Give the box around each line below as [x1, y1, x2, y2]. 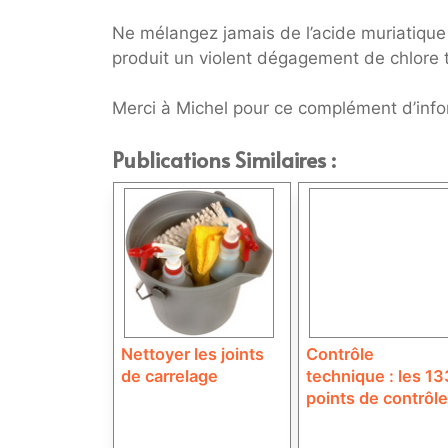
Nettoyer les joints [121, 343, 264, 364]
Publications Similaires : [112, 144, 336, 174]
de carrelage [121, 365, 218, 386]
